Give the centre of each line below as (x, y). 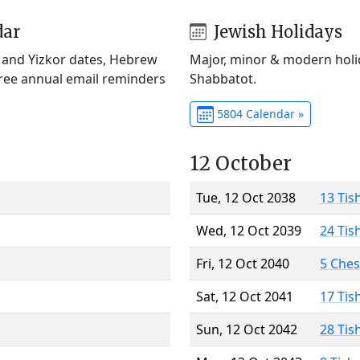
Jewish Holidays (276, 31)
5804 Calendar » (258, 113)
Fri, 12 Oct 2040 (243, 263)
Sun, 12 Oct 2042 (247, 329)
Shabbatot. (223, 78)
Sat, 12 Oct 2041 (245, 296)
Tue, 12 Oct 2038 (246, 197)
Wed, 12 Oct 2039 (249, 230)
